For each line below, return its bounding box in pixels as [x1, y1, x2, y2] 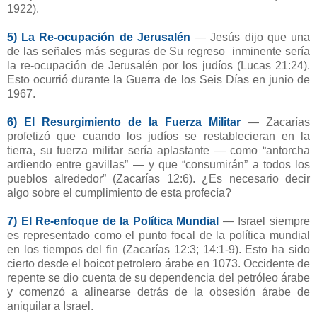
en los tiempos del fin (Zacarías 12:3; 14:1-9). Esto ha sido [7, 243, 310, 256]
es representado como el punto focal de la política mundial [7, 229, 310, 242]
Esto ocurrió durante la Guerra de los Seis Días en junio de [7, 74, 310, 86]
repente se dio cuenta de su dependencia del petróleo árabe [7, 272, 310, 284]
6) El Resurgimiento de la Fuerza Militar [7, 116, 241, 129]
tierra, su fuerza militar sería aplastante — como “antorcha [7, 144, 310, 157]
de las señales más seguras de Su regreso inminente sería [7, 45, 310, 58]
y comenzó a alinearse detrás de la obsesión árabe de [7, 286, 310, 299]
